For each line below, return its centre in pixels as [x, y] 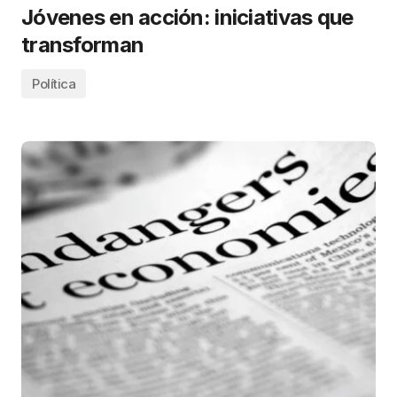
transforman [83, 45]
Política [54, 84]
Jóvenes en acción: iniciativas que [187, 18]
